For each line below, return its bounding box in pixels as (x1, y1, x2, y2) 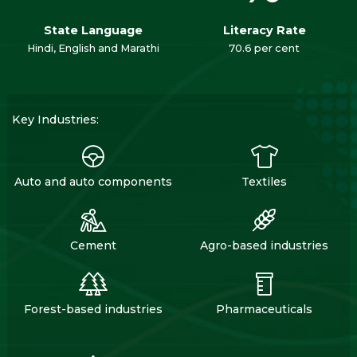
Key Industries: (12, 112, 99, 127)
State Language (43, 23, 143, 38)
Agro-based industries (200, 238, 328, 253)
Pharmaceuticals (216, 302, 312, 317)
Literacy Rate (222, 23, 306, 38)
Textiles (241, 175, 287, 190)
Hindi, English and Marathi (26, 42, 159, 55)
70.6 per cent (229, 42, 300, 55)
